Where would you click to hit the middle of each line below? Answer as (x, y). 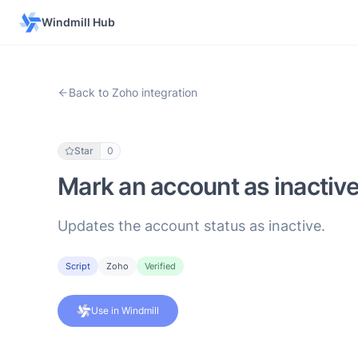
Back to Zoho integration (133, 92)
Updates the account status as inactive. (191, 226)
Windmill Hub (78, 22)
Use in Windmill (125, 310)
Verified (160, 266)
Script (78, 266)
